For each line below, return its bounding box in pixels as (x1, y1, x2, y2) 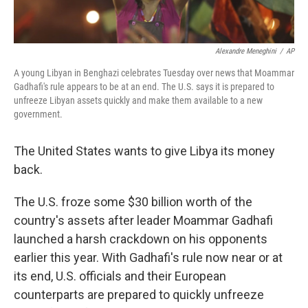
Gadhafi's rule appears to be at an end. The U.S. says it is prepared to (14, 81, 274, 93)
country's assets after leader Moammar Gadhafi (14, 213, 273, 228)
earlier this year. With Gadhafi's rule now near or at (14, 250, 283, 265)
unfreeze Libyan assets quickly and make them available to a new (14, 95, 263, 107)
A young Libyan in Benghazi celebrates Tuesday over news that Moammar (14, 67, 294, 79)
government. (14, 109, 63, 120)
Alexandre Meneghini (215, 47, 276, 56)
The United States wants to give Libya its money (14, 144, 275, 159)
